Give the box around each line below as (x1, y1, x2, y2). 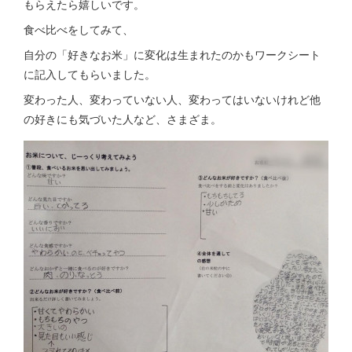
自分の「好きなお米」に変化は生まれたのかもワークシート (24, 46, 321, 62)
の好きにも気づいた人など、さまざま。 (24, 111, 222, 126)
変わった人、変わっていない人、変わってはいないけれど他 (24, 91, 321, 107)
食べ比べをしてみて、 (24, 21, 134, 37)
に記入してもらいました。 (24, 66, 156, 82)
